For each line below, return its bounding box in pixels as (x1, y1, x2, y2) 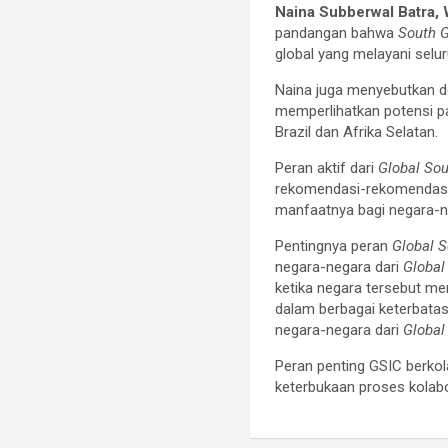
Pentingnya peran (275, 236, 393, 255)
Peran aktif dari (275, 158, 379, 177)
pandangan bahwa (275, 23, 399, 42)
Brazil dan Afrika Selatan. (275, 122, 439, 141)
